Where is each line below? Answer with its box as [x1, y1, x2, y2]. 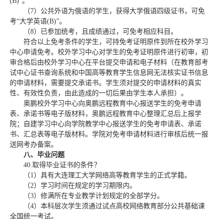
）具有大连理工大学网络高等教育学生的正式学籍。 [34, 171, 191, 179]
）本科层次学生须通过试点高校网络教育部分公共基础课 [34, 202, 205, 210]
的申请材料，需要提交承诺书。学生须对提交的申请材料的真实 [10, 79, 201, 87]
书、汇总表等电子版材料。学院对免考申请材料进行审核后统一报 [10, 130, 208, 138]
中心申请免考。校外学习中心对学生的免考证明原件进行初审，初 [10, 48, 208, 56]
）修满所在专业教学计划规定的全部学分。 [34, 192, 164, 199]
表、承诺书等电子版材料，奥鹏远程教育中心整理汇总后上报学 [10, 109, 201, 117]
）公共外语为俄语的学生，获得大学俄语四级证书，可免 [34, 7, 205, 15]
